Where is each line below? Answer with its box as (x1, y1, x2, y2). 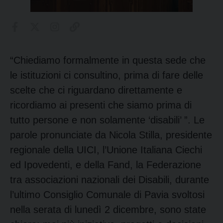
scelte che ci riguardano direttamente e (10, 84, 182, 96)
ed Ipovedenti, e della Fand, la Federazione (10, 159, 201, 170)
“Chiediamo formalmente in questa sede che (10, 54, 206, 66)
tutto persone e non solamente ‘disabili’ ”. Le (10, 114, 205, 125)
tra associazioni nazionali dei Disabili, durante (10, 174, 209, 185)
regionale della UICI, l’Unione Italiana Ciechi (10, 144, 202, 155)
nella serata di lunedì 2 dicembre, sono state (10, 204, 206, 215)
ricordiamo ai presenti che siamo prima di (10, 99, 192, 111)
